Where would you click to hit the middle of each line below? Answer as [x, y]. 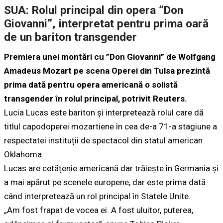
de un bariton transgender [70, 37]
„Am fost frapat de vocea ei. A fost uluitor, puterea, [99, 210]
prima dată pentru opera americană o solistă [91, 85]
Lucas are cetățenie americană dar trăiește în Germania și [111, 168]
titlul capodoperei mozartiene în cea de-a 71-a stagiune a [111, 127]
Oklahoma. [24, 155]
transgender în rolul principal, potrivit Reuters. [96, 99]
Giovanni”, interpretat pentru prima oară [106, 24]
